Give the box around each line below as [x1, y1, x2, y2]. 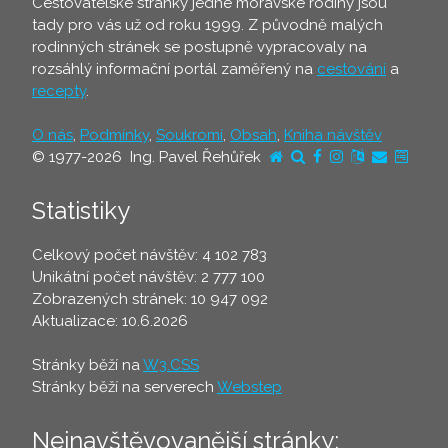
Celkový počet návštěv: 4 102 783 [32, 246, 267, 265]
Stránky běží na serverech [32, 378, 217, 397]
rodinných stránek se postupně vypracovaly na [32, 38, 367, 57]
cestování [317, 60, 386, 79]
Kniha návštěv [284, 126, 382, 145]
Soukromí [156, 126, 223, 145]
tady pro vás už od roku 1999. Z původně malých [32, 16, 383, 35]
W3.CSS [143, 356, 199, 375]
